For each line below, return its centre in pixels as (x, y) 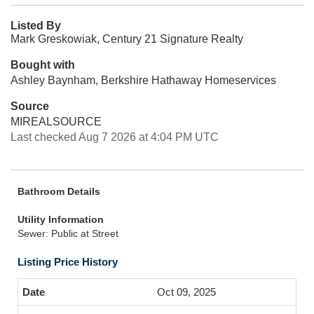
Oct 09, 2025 (186, 292)
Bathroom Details (59, 191)
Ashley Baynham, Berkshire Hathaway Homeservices (143, 80)
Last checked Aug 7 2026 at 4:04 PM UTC (115, 137)
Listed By (36, 26)
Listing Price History (68, 262)
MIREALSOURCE (56, 122)
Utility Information (61, 219)
